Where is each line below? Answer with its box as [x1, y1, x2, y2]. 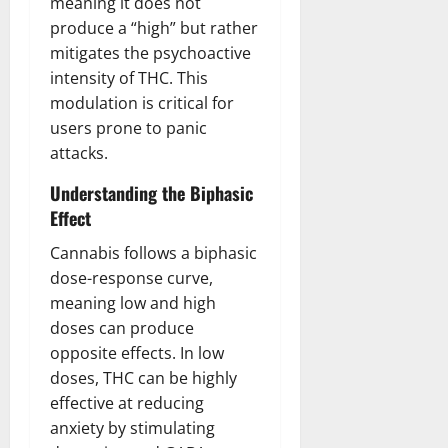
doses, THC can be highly [50, 367, 237, 390]
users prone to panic [50, 117, 207, 140]
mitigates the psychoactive [50, 42, 251, 65]
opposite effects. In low [50, 342, 224, 365]
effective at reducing [50, 392, 204, 415]
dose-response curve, [50, 267, 213, 290]
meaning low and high [50, 292, 216, 315]
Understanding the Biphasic [50, 180, 253, 207]
